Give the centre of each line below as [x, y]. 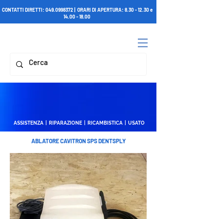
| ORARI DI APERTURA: [99, 10]
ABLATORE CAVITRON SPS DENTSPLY [78, 141]
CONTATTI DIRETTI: [23, 10]
